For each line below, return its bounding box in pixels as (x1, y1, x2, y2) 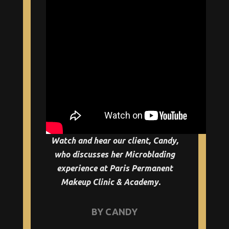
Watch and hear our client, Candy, (51, 136, 178, 145)
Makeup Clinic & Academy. (60, 177, 161, 187)
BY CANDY (91, 207, 138, 217)
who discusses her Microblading (54, 150, 175, 159)
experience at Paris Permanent (56, 164, 173, 173)
